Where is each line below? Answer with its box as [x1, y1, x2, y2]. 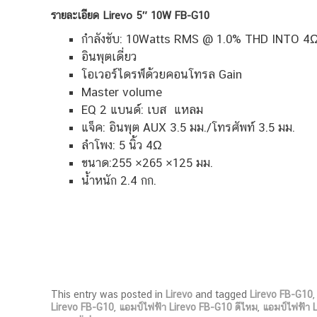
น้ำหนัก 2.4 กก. [81, 173, 156, 188]
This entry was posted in [51, 289, 166, 301]
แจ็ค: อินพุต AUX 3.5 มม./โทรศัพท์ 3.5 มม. [81, 120, 295, 135]
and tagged [192, 289, 250, 301]
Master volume [81, 85, 162, 100]
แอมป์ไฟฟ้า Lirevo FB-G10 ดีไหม [119, 301, 258, 313]
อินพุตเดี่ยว [81, 50, 137, 64]
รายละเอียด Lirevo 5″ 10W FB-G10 [51, 8, 209, 21]
